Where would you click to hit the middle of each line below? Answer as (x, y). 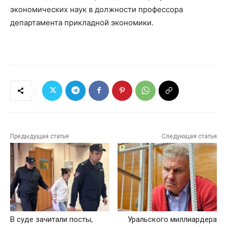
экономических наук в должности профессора (97, 9)
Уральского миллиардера (172, 219)
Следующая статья (189, 136)
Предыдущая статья (40, 136)
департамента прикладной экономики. (82, 22)
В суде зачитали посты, (51, 219)
